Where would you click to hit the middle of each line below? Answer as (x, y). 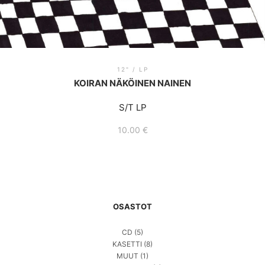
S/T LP (132, 108)
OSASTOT (132, 207)
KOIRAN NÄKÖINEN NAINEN (132, 83)
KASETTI (127, 244)
